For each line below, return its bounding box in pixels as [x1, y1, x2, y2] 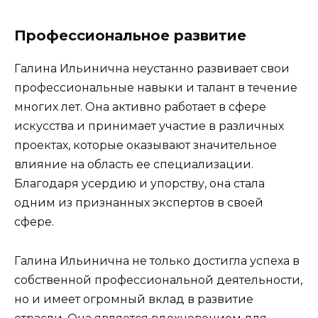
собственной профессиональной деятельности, [14, 273, 302, 287]
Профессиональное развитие [14, 27, 246, 45]
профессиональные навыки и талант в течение [14, 81, 297, 95]
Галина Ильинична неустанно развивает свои [14, 62, 290, 76]
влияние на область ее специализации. [14, 158, 253, 172]
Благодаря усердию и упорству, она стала [14, 177, 265, 191]
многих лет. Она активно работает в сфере [14, 100, 266, 114]
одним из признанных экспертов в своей [14, 196, 263, 210]
